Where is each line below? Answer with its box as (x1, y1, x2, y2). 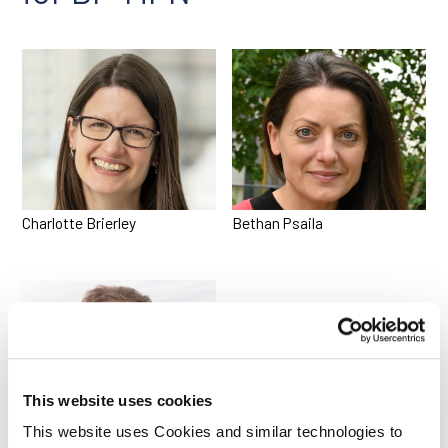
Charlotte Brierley (22, 213, 137, 233)
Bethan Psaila (232, 213, 323, 233)
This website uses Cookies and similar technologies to (23, 423, 403, 441)
